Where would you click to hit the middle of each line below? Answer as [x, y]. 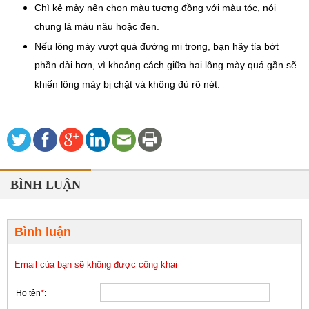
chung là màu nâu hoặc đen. [97, 27]
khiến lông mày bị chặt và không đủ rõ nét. [127, 85]
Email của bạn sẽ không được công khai [96, 265]
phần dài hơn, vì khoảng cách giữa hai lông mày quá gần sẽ [166, 66]
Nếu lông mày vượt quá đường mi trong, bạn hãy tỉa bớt [157, 47]
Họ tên [28, 293]
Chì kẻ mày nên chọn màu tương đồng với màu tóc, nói [155, 8]
